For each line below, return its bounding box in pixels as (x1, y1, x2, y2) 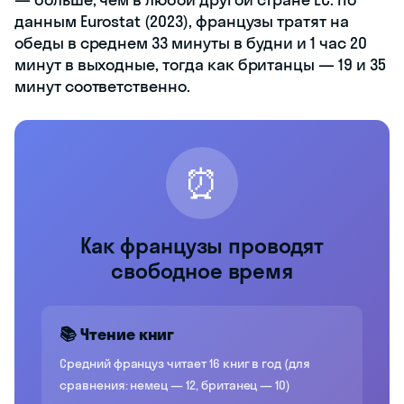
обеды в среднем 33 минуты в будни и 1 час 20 (14, 32, 367, 53)
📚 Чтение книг (60, 323, 175, 344)
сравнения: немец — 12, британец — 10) (60, 376, 291, 393)
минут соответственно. (14, 75, 190, 96)
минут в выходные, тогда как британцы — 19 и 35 (14, 53, 386, 75)
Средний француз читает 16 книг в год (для (60, 354, 310, 372)
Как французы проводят (80, 231, 324, 259)
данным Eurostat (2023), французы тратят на (14, 10, 349, 32)
